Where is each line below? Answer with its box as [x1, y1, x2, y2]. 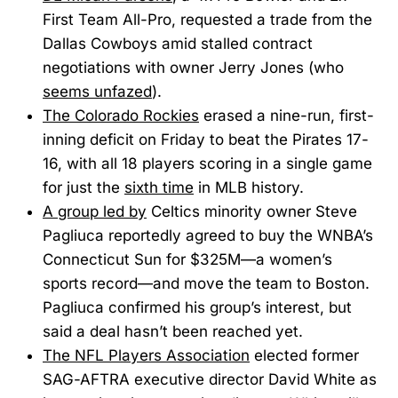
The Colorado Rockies [43, 106, 199, 124]
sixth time [124, 178, 194, 196]
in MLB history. [194, 178, 304, 196]
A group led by [43, 202, 147, 220]
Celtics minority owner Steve [147, 202, 357, 220]
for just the [43, 178, 124, 196]
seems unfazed [43, 82, 152, 100]
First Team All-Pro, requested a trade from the [43, 10, 372, 28]
